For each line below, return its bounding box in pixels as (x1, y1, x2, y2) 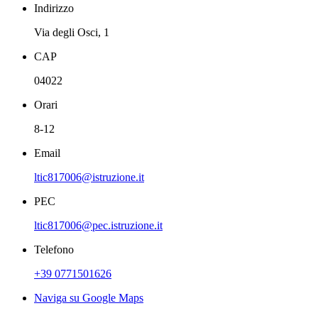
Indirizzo (34, 1, 74, 14)
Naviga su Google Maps (34, 291, 143, 304)
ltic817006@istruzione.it (34, 170, 144, 183)
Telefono (34, 243, 74, 256)
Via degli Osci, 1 (34, 26, 109, 38)
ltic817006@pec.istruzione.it (34, 219, 163, 231)
